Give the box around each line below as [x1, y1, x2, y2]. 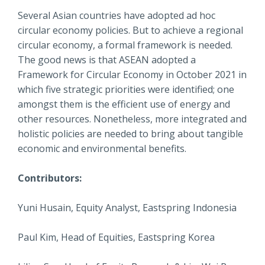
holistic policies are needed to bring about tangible [18, 127, 243, 140]
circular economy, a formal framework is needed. [18, 38, 232, 51]
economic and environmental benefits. [18, 141, 186, 155]
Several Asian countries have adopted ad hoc [18, 8, 215, 22]
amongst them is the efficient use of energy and [18, 97, 230, 111]
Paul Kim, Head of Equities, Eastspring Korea [18, 230, 215, 244]
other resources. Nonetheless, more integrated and [18, 112, 247, 125]
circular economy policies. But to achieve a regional [18, 23, 243, 37]
